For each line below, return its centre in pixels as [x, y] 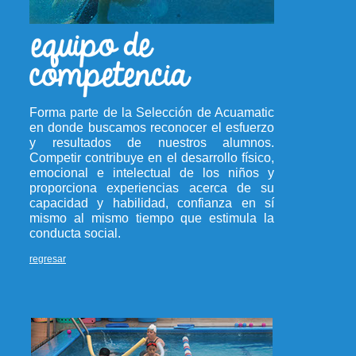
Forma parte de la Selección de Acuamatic [152, 112]
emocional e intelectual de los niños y [152, 173]
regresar [48, 259]
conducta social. [75, 233]
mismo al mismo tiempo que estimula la [152, 218]
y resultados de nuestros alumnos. [152, 143]
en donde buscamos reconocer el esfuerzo [152, 128]
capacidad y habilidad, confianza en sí [152, 203]
